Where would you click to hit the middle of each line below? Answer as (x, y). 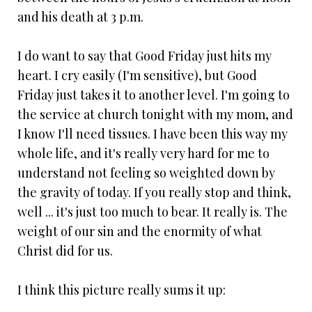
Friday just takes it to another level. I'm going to (154, 95)
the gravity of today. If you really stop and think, (154, 193)
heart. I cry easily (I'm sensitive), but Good (137, 76)
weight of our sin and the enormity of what (140, 232)
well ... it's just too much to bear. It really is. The (153, 212)
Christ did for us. (65, 251)
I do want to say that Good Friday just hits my (145, 56)
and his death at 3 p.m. (80, 17)
